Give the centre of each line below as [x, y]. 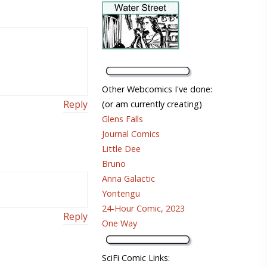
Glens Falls [122, 119]
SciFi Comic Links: [136, 258]
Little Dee [121, 149]
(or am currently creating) [152, 104]
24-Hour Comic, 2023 [143, 209]
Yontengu [121, 194]
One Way [119, 223]
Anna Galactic [128, 179]
